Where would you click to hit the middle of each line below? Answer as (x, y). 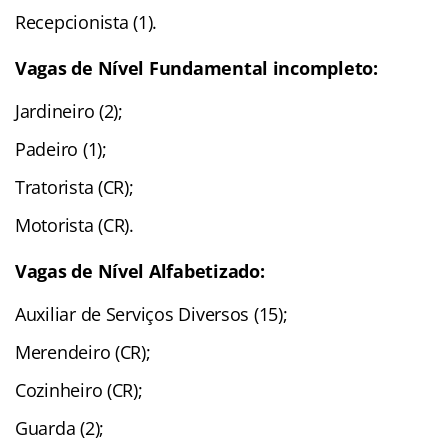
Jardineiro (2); (69, 110)
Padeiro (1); (61, 148)
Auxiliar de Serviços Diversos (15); (151, 313)
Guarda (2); (60, 427)
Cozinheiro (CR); (79, 389)
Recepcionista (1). (86, 21)
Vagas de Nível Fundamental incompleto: (196, 67)
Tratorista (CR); (74, 186)
